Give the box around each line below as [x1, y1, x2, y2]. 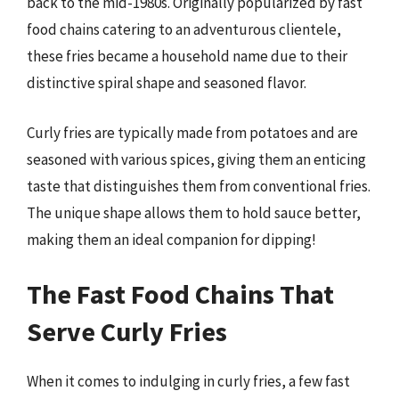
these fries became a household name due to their [27, 46, 347, 66]
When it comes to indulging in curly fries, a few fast [27, 371, 350, 391]
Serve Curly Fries [27, 314, 227, 348]
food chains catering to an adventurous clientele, [27, 20, 341, 39]
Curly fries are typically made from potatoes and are [27, 122, 358, 142]
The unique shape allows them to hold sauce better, [27, 202, 361, 223]
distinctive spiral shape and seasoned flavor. [27, 73, 306, 93]
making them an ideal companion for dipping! [27, 229, 316, 249]
